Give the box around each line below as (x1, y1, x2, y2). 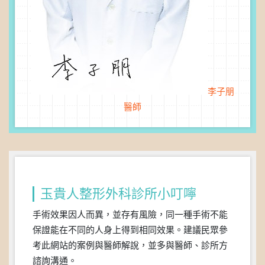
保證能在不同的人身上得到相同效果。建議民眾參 (33, 226, 228, 235)
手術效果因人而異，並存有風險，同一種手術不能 (33, 211, 228, 219)
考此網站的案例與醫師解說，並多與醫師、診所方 (33, 241, 228, 250)
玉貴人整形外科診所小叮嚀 (40, 188, 196, 201)
